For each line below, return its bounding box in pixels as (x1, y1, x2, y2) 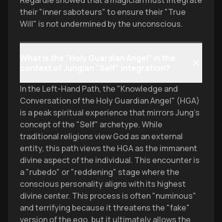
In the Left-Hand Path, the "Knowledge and (20, 83, 178, 94)
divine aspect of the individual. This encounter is (20, 155, 200, 166)
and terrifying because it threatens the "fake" (20, 202, 190, 213)
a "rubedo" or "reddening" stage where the (20, 166, 179, 177)
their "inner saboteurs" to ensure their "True (20, 6, 186, 17)
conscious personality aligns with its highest (20, 178, 186, 189)
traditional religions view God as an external (20, 131, 183, 142)
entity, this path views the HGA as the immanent (20, 143, 197, 154)
